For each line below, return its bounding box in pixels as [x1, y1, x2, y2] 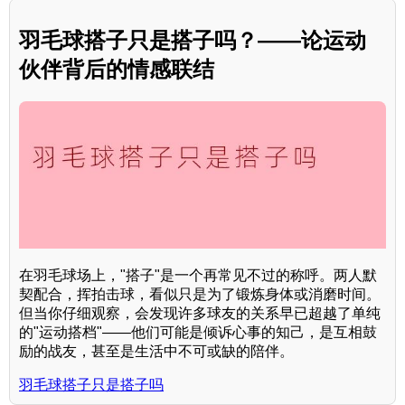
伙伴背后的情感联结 [19, 56, 214, 81]
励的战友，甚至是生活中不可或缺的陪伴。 [19, 343, 294, 359]
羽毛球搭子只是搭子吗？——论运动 [19, 27, 366, 52]
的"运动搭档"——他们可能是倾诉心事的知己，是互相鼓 [19, 324, 377, 340]
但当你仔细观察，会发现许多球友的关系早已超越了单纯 [19, 305, 381, 321]
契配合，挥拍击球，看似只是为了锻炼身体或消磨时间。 [19, 286, 381, 302]
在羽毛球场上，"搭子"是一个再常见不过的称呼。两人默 [19, 267, 377, 283]
